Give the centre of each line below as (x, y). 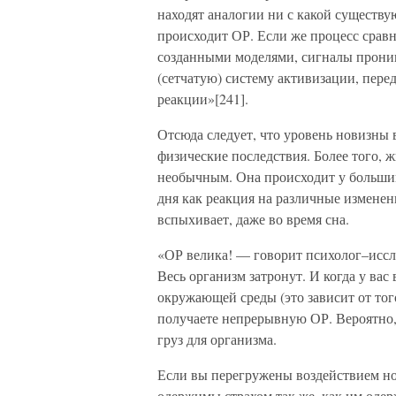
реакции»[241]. (203, 99)
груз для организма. (217, 339)
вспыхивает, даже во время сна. (253, 219)
